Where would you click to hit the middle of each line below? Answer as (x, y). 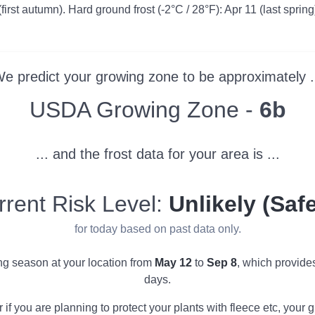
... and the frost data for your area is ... (157, 154)
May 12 (173, 262)
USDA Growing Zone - (144, 109)
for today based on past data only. (157, 229)
